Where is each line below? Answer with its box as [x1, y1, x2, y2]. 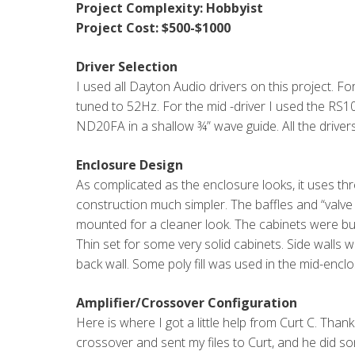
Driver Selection [76, 58, 177, 75]
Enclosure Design [76, 156, 183, 174]
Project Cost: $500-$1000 [76, 19, 231, 36]
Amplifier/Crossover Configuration [76, 294, 297, 311]
